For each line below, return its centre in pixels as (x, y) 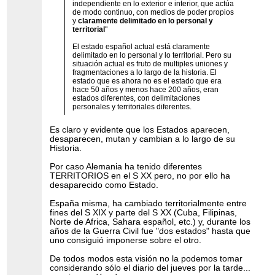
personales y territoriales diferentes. (132, 107)
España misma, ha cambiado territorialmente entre (149, 204)
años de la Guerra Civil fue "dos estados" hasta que (150, 231)
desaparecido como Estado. (104, 185)
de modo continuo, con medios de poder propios (153, 13)
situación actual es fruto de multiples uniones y (150, 64)
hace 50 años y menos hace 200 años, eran (145, 90)
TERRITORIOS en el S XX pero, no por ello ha (140, 176)
